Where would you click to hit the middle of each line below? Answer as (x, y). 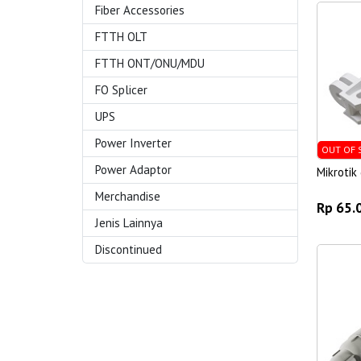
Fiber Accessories (140, 10)
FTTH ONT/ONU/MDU (150, 63)
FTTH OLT (121, 37)
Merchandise (128, 196)
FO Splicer (121, 90)
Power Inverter (133, 143)
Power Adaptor (133, 170)
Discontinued (129, 249)
